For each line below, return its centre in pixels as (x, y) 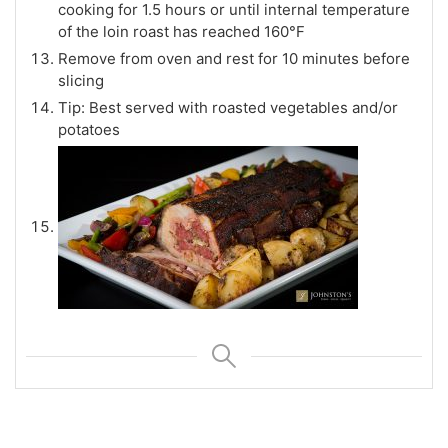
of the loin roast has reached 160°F (181, 31)
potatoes (89, 129)
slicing (81, 80)
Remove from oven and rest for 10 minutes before (234, 58)
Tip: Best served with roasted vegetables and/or (228, 107)
